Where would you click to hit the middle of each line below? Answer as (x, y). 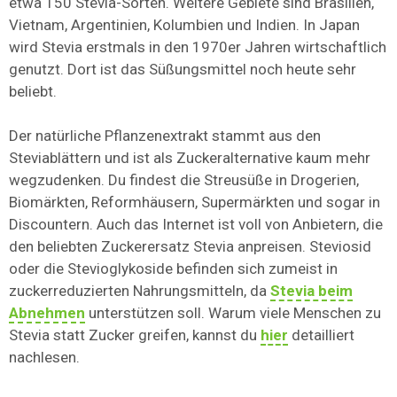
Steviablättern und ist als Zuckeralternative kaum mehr (190, 158)
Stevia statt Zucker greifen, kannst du (135, 335)
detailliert (321, 335)
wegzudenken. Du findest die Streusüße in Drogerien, (184, 180)
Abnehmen (47, 313)
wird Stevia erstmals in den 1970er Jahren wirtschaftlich (198, 47)
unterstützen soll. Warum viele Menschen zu (233, 313)
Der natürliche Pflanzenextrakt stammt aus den (165, 136)
